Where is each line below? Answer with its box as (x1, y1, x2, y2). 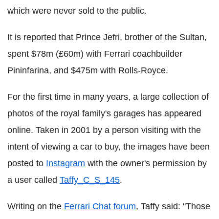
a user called (7, 175, 60, 185)
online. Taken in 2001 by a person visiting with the (7, 125, 201, 135)
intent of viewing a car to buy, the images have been (7, 141, 210, 152)
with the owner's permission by (85, 158, 207, 168)
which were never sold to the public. (7, 5, 147, 16)
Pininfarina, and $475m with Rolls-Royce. (7, 65, 168, 75)
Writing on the (7, 201, 64, 211)
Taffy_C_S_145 (60, 175, 120, 185)
